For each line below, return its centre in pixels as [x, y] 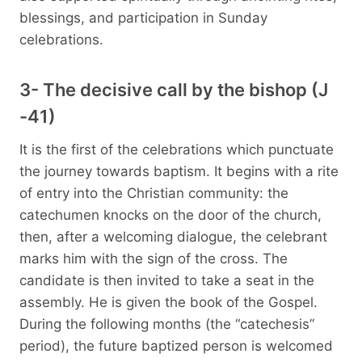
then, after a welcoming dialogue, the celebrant [173, 236]
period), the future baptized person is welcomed [176, 345]
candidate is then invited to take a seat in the [167, 280]
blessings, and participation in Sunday [143, 17]
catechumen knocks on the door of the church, [170, 215]
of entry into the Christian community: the [154, 193]
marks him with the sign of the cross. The [154, 258]
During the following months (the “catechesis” [167, 324]
